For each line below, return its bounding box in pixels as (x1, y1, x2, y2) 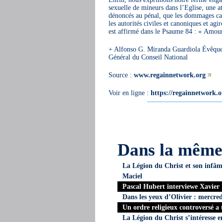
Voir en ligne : (108, 88, 151, 97)
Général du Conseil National (108, 53, 188, 61)
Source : (108, 70, 134, 79)
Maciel (122, 171, 142, 180)
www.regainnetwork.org (133, 70, 206, 79)
